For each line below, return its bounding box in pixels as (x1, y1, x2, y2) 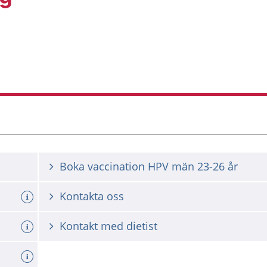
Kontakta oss (60, 189, 124, 203)
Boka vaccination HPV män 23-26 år (60, 159, 238, 173)
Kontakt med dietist (60, 219, 157, 233)
